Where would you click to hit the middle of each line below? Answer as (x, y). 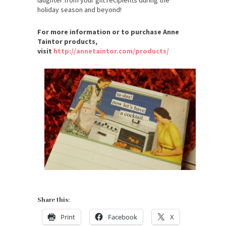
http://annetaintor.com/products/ (111, 51)
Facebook (123, 217)
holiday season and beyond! (79, 9)
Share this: (53, 200)
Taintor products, (67, 41)
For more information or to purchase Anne (108, 32)
